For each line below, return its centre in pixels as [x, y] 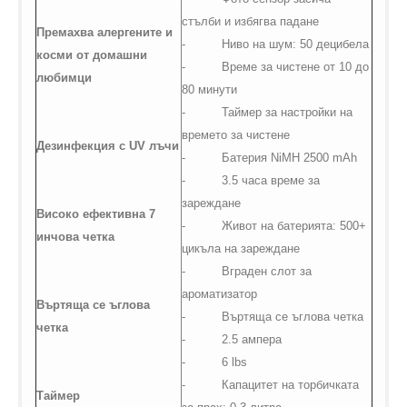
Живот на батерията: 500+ [293, 226]
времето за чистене [235, 135]
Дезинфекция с [82, 146]
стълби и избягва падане [250, 22]
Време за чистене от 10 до [295, 67]
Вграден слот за [266, 272]
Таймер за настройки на [287, 113]
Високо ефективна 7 [95, 214]
